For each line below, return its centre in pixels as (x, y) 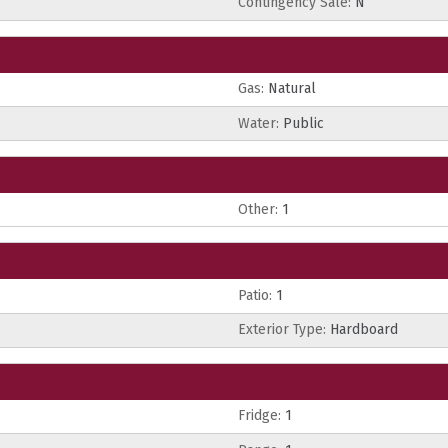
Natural (290, 89)
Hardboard (362, 330)
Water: (258, 123)
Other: (258, 209)
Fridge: (259, 416)
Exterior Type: (282, 330)
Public (301, 123)
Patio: (255, 295)
